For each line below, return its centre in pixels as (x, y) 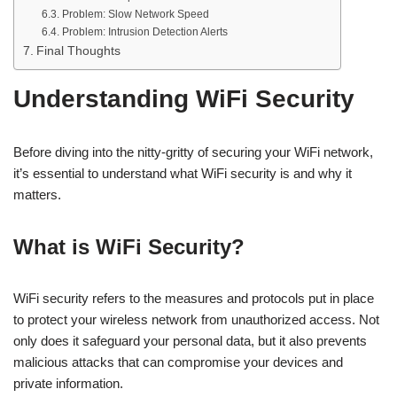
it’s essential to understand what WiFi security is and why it (183, 173)
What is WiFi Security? (129, 247)
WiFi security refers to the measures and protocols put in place (194, 298)
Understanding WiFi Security (184, 99)
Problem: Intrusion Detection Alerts (144, 32)
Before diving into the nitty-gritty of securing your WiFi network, (193, 152)
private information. (68, 383)
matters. (37, 195)
